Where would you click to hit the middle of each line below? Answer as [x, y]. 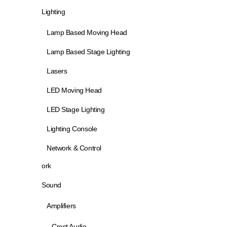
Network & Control [74, 148]
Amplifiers [61, 206]
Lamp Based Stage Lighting [88, 52]
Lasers [57, 71]
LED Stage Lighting [76, 109]
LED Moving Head [74, 90]
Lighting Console [72, 129]
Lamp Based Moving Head [87, 32]
